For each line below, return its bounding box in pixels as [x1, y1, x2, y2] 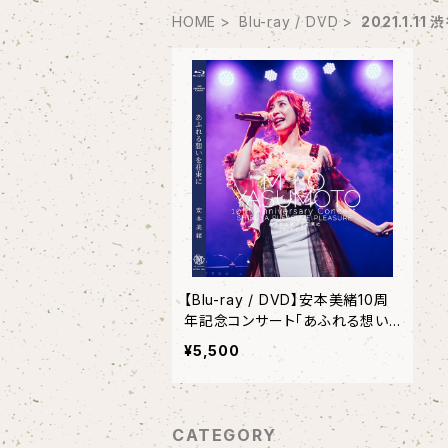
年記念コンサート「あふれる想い [184, 312, 389, 330]
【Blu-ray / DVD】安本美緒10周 [184, 291, 389, 309]
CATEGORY [172, 425, 277, 446]
